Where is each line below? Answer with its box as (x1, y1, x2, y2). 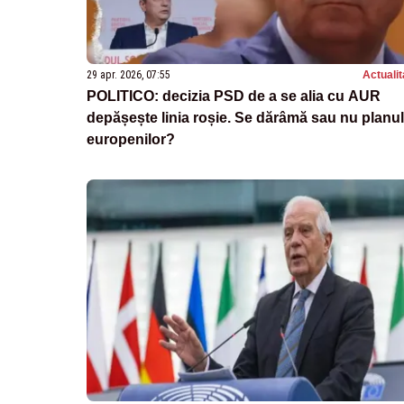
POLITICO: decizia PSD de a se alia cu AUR (87, 88, 381, 105)
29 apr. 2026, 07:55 (87, 69, 170, 82)
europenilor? (87, 132, 175, 148)
